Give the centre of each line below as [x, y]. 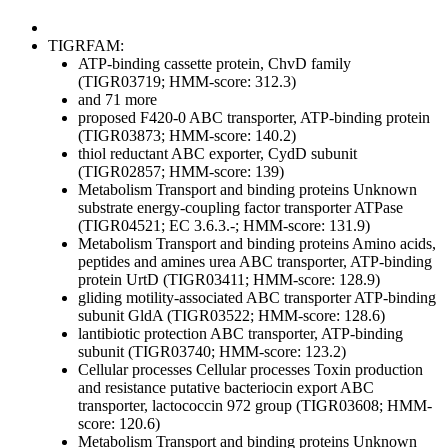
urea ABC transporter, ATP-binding [318, 262]
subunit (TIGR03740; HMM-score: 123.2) [212, 352]
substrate [105, 208]
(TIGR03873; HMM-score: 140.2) [187, 136]
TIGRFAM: [86, 46]
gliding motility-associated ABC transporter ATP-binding [257, 298]
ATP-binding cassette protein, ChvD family [214, 64]
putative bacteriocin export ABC [270, 388]
